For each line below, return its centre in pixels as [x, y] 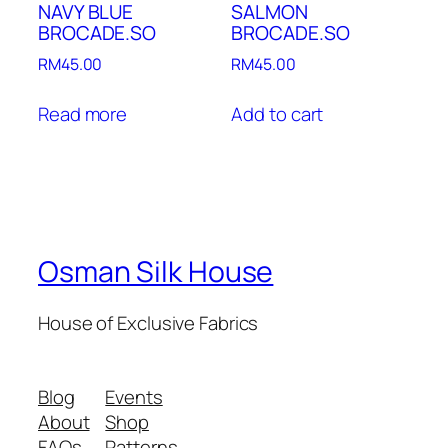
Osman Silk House [156, 271]
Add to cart [277, 113]
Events [134, 396]
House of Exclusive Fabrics [148, 323]
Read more [83, 113]
